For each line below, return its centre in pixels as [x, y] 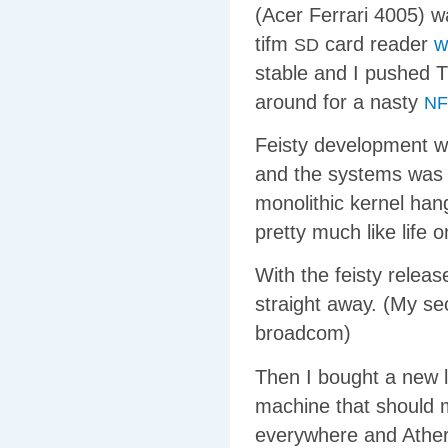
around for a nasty [339, 101]
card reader [376, 43]
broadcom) [303, 333]
